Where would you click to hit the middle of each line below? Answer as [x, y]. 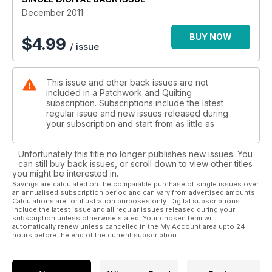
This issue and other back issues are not [127, 83]
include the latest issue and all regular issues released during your [124, 210]
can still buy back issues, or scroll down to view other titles [135, 164]
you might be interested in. [65, 174]
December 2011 [53, 13]
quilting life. [136, 12]
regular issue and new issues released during [137, 114]
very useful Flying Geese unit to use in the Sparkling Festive [136, 36]
